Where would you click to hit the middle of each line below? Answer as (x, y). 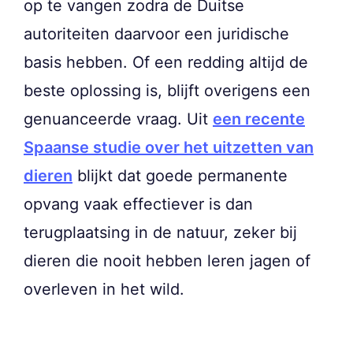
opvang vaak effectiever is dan (138, 204)
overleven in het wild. (104, 289)
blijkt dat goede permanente (180, 175)
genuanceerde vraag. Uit (118, 119)
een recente (259, 119)
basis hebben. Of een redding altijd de (166, 62)
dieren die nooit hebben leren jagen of (167, 260)
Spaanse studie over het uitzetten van (169, 147)
